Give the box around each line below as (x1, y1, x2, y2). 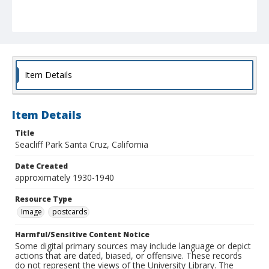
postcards (52, 207, 87, 217)
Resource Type (15, 194, 72, 205)
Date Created (15, 161, 68, 172)
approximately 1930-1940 (15, 172, 114, 184)
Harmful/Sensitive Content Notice (15, 229, 150, 240)
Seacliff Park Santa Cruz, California (15, 139, 148, 151)
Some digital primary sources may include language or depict (15, 240, 251, 252)
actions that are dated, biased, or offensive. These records (15, 250, 242, 262)
